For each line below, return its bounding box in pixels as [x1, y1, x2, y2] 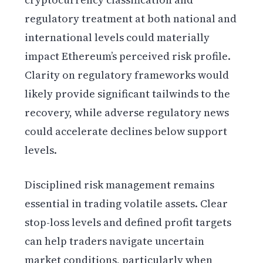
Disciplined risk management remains [25, 177, 215, 193]
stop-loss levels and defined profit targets [25, 215, 232, 230]
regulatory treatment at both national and [25, 11, 237, 26]
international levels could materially [25, 30, 210, 45]
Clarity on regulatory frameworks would [25, 68, 230, 83]
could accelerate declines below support [25, 124, 228, 139]
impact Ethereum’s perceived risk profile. [25, 49, 231, 64]
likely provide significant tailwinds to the [25, 86, 231, 102]
